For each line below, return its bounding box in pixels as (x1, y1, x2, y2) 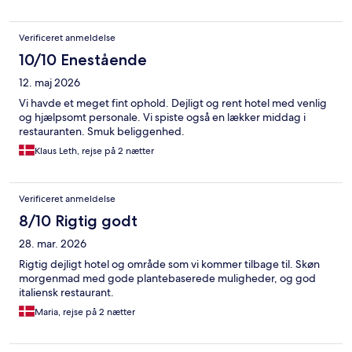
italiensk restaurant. (19, 285, 114, 300)
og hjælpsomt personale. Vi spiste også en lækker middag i (19, 110, 306, 125)
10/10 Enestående (19, 50, 147, 70)
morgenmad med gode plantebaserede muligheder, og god (19, 271, 316, 286)
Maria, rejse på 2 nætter (35, 306, 135, 319)
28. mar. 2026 (19, 236, 86, 251)
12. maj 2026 (19, 75, 80, 90)
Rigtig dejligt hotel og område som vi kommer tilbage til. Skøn (19, 257, 320, 272)
